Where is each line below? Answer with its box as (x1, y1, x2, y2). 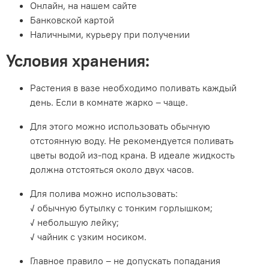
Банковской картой (30, 14, 117, 26)
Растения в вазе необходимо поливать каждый (30, 82, 237, 94)
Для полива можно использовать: (30, 187, 178, 200)
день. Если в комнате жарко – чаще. (30, 96, 191, 109)
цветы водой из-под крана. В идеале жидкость (30, 149, 235, 162)
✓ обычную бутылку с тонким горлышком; (30, 202, 213, 214)
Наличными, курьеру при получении (30, 28, 190, 41)
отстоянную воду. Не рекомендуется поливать (30, 134, 234, 147)
